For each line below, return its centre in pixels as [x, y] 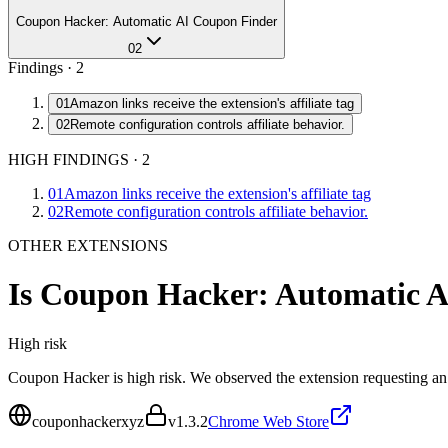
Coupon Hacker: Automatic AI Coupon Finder [146, 21]
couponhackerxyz [88, 421]
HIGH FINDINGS [68, 159]
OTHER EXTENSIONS [88, 245]
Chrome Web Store [268, 421]
